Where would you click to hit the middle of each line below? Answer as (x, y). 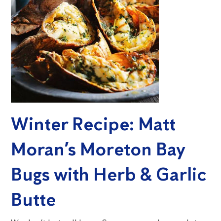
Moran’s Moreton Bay (98, 149)
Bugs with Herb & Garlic (109, 174)
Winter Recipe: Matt (93, 124)
